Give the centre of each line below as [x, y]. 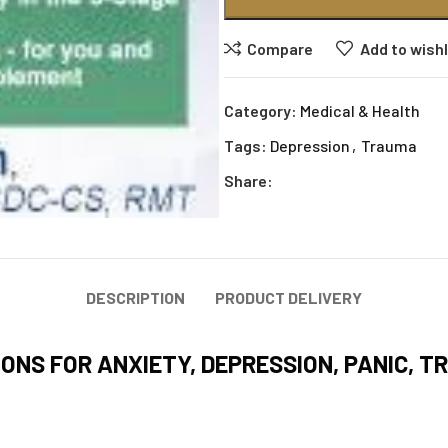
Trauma [389, 145]
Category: [260, 110]
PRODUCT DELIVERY [288, 298]
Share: [248, 180]
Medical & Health [360, 110]
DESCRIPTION [135, 298]
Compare [280, 48]
